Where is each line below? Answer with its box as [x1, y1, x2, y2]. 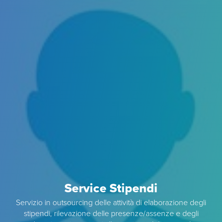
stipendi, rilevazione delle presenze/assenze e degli [23, 209, 199, 219]
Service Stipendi [64, 181, 158, 196]
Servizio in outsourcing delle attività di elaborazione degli [16, 198, 206, 208]
